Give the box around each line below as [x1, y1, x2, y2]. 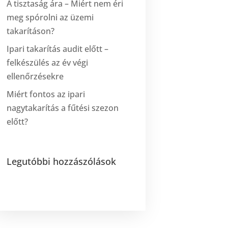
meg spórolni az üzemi [7, 11, 94, 23]
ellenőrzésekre [7, 70, 64, 82]
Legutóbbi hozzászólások [7, 155, 117, 167]
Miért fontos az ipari [7, 88, 85, 100]
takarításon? [7, 25, 55, 37]
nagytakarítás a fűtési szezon [7, 102, 119, 113]
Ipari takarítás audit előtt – [7, 43, 109, 54]
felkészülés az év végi [7, 56, 89, 68]
